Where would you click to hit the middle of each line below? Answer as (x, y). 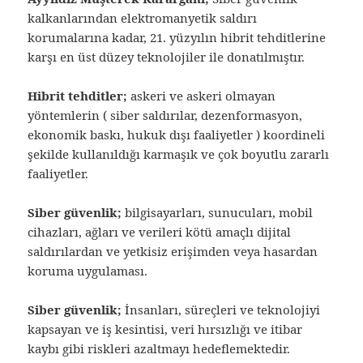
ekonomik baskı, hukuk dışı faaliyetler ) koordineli (177, 134)
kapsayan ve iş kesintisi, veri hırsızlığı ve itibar (165, 329)
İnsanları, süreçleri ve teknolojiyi (221, 309)
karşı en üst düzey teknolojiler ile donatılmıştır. (167, 56)
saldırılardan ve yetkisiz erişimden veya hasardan (173, 251)
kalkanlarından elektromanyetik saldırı (143, 17)
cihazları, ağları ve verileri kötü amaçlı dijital (160, 231)
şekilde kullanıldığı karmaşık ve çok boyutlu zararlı (179, 154)
